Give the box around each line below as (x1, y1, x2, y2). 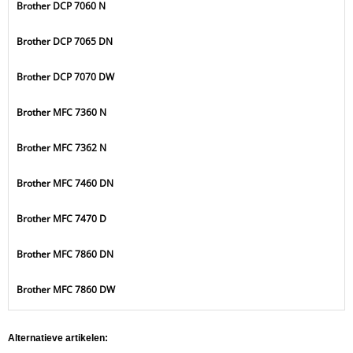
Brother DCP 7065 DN (17, 35, 113, 48)
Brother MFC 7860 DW (17, 283, 115, 296)
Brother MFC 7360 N (17, 106, 106, 119)
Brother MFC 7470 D (17, 212, 106, 225)
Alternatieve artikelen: (8, 333, 108, 344)
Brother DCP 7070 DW (17, 70, 114, 84)
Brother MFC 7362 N (17, 141, 106, 154)
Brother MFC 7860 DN (17, 247, 113, 261)
